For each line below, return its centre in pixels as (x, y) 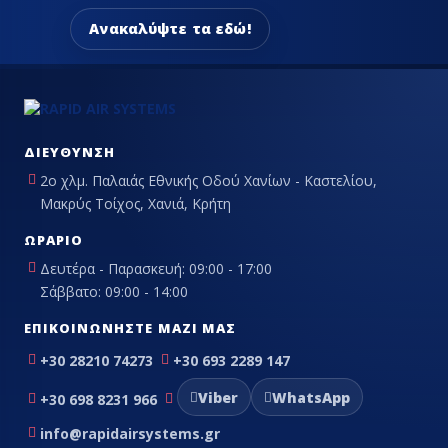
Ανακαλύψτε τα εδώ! (170, 29)
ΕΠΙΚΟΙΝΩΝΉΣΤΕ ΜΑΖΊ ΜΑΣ (130, 328)
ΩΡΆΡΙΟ (54, 240)
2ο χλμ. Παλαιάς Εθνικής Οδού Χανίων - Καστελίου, (208, 181)
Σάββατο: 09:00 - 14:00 (114, 292)
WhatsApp (311, 397)
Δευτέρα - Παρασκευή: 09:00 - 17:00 (156, 269)
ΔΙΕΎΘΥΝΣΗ (70, 152)
